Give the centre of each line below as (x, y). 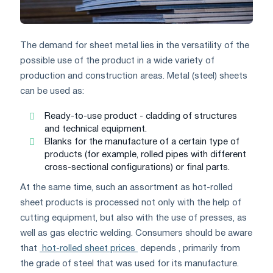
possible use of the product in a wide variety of (117, 61)
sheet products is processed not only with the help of (131, 203)
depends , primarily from (189, 248)
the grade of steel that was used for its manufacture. (129, 264)
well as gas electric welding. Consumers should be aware (136, 233)
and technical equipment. (96, 129)
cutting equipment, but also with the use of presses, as (133, 218)
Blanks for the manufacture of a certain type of (142, 142)
